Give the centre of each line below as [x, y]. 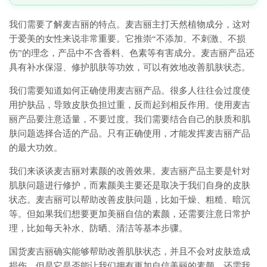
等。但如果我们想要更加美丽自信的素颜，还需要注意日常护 [130, 214]
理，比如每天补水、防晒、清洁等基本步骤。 [98, 229]
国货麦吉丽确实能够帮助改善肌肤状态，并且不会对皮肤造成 [130, 252]
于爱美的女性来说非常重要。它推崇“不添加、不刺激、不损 [127, 39]
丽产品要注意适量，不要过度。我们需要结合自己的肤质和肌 [130, 119]
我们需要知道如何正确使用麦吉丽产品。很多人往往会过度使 [130, 91]
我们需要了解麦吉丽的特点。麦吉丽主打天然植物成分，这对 [130, 25]
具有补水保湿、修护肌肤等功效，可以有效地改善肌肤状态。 [130, 68]
